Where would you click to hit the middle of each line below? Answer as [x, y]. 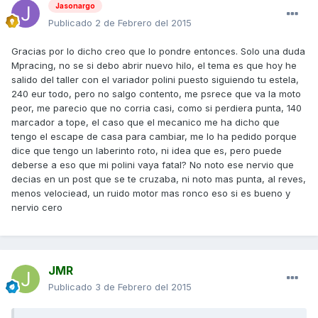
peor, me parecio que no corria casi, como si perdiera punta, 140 [157, 108]
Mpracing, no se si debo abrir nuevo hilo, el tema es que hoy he [154, 65]
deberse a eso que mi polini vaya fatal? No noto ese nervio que [153, 164]
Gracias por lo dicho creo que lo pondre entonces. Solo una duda [158, 51]
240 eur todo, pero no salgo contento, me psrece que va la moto [156, 93]
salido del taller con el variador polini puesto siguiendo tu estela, [155, 79]
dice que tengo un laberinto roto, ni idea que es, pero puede [147, 150]
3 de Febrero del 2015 [143, 286]
